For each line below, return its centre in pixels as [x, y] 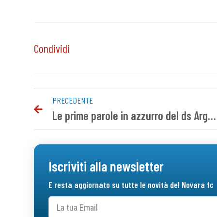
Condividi [52, 48]
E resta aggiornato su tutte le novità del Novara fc [131, 185]
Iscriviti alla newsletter [106, 166]
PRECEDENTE [73, 101]
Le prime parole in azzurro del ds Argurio [212, 116]
